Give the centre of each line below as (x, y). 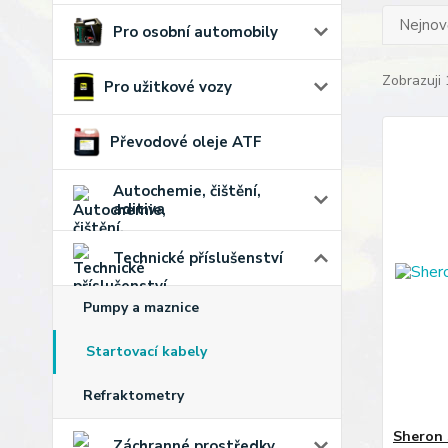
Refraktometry (133, 395)
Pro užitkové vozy (168, 87)
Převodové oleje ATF (186, 142)
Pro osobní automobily (195, 32)
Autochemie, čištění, (187, 191)
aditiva (139, 209)
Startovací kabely (146, 351)
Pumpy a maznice (141, 307)
